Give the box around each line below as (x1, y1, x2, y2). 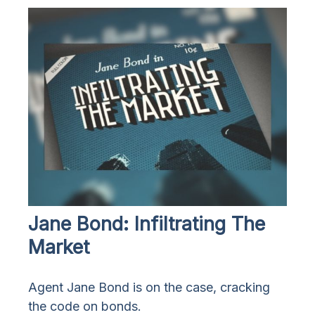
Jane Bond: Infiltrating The (28, 212, 265, 236)
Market (28, 236, 89, 259)
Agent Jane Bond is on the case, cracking (28, 280, 270, 295)
